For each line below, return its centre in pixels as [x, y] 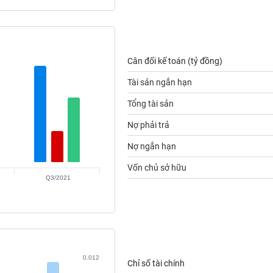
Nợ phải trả [148, 125]
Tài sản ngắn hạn [159, 82]
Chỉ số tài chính [156, 263]
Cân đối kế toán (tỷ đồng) [175, 61]
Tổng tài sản [150, 104]
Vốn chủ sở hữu [157, 168]
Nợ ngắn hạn [151, 146]
